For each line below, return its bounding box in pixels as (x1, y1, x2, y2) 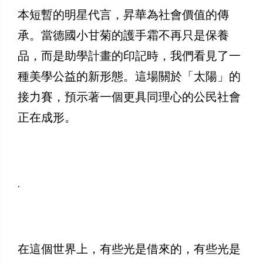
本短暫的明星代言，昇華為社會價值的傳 (18, 7, 229, 22)
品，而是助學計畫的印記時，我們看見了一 (18, 48, 241, 63)
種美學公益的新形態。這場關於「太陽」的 (18, 69, 241, 83)
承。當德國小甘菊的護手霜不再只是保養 (18, 28, 229, 42)
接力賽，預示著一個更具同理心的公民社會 (18, 89, 241, 104)
